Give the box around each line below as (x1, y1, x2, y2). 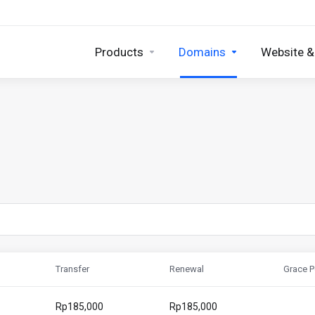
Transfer (56, 264, 89, 274)
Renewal (169, 264, 204, 274)
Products (95, 45, 143, 59)
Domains (179, 45, 226, 59)
